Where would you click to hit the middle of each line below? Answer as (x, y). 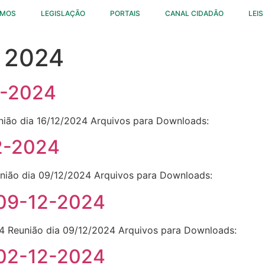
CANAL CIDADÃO (195, 13)
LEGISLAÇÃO (63, 13)
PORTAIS (125, 13)
